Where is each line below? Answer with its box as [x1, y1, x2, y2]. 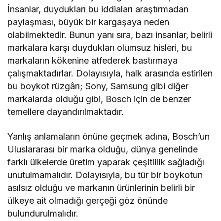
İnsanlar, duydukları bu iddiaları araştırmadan [7, 4, 189, 15]
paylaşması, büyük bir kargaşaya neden [7, 17, 170, 28]
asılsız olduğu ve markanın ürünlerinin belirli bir [7, 183, 195, 193]
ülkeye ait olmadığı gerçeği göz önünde [7, 195, 168, 206]
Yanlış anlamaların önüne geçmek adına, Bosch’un [7, 131, 210, 142]
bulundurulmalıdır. [7, 208, 78, 219]
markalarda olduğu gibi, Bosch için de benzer [7, 94, 191, 105]
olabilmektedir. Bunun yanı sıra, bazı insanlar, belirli [7, 30, 213, 40]
